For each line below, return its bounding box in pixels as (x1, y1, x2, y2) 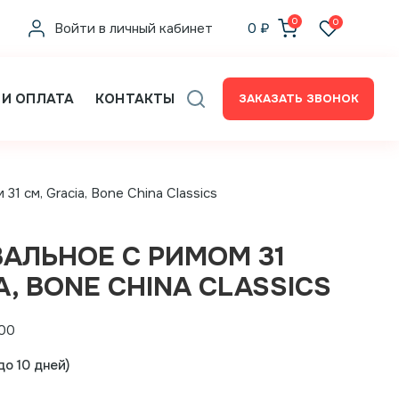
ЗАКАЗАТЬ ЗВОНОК (238, 91, 359, 106)
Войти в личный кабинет (54, 20, 213, 37)
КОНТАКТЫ (95, 90, 175, 108)
